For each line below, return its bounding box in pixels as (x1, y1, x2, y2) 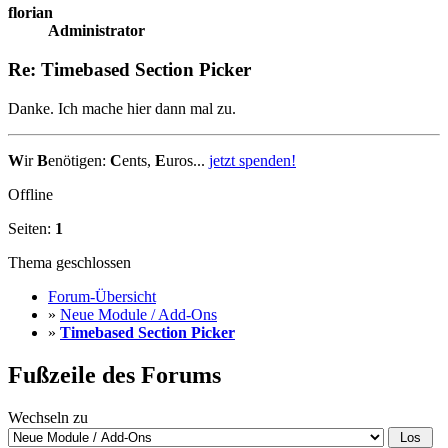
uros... (166, 151, 209, 169)
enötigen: (48, 151, 110, 169)
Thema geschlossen (8, 253, 131, 271)
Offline (8, 185, 53, 203)
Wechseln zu (8, 408, 88, 426)
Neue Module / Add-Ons (60, 305, 217, 323)
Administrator (48, 22, 145, 40)
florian (8, 4, 53, 22)
